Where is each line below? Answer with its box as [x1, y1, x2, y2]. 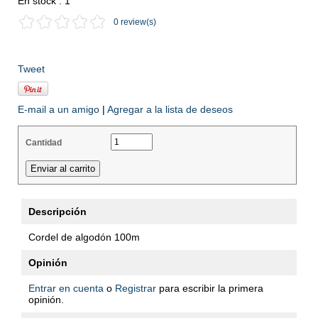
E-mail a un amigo [18, 104, 99, 116]
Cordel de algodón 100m [28, 231, 140, 243]
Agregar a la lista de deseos [107, 104, 233, 116]
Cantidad [26, 138, 62, 148]
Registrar [115, 283, 156, 295]
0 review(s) [114, 17, 156, 28]
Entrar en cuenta [28, 283, 104, 295]
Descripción [28, 206, 87, 218]
